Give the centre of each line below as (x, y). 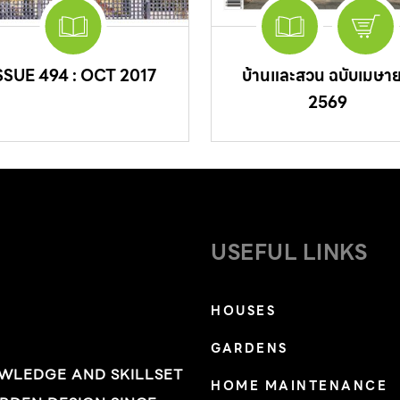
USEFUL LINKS (289, 253)
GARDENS (250, 349)
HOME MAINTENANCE (299, 386)
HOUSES (243, 311)
